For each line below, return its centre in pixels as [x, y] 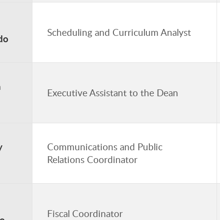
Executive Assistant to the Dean [113, 93]
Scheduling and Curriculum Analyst [119, 32]
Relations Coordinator [92, 159]
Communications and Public [105, 147]
